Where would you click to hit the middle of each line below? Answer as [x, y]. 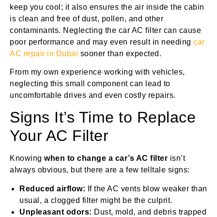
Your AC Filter [59, 136]
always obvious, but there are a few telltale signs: [100, 170]
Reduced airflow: [52, 188]
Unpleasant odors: [56, 212]
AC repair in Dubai [44, 53]
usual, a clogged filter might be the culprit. [96, 200]
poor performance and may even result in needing [101, 42]
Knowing [27, 158]
